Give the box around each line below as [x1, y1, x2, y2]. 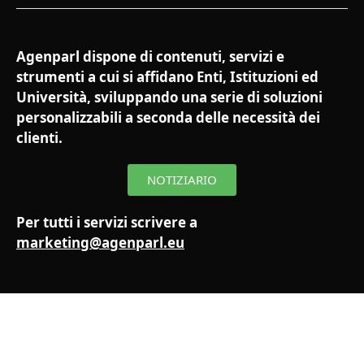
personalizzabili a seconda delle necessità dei [16, 108, 320, 128]
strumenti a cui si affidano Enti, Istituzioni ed [16, 67, 318, 87]
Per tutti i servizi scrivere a [16, 213, 197, 232]
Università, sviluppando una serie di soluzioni [16, 88, 323, 107]
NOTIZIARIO [147, 171, 217, 188]
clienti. [16, 128, 63, 148]
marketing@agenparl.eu [16, 233, 184, 253]
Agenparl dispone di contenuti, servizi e [16, 47, 284, 67]
